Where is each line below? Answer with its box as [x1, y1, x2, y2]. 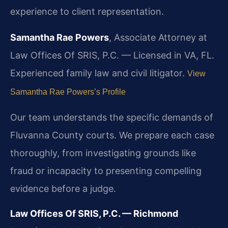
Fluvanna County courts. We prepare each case [10, 129, 214, 140]
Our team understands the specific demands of [10, 111, 213, 123]
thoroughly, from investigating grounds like [10, 147, 196, 158]
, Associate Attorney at [109, 32, 207, 43]
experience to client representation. [10, 6, 164, 17]
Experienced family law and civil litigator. [10, 68, 187, 79]
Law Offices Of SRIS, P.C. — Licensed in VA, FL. [10, 50, 214, 61]
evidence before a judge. [10, 183, 116, 194]
